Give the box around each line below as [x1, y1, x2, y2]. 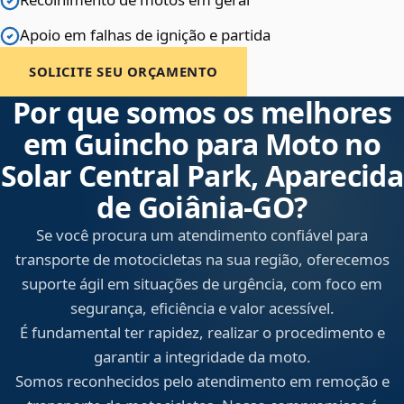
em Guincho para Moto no [23, 124, 381, 164]
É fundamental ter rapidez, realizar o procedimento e [19, 322, 385, 344]
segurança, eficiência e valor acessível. [69, 298, 335, 319]
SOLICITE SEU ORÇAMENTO [29, 62, 219, 81]
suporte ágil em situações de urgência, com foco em [22, 273, 382, 295]
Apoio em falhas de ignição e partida [20, 24, 271, 46]
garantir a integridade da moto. [93, 346, 311, 368]
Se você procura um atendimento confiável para [36, 225, 368, 246]
